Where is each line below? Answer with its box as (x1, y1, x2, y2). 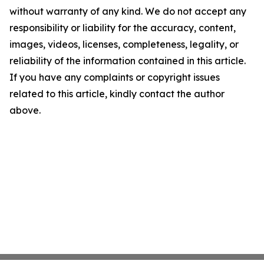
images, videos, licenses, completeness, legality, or (9, 38, 239, 50)
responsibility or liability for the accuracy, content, (9, 22, 236, 34)
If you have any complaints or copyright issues (9, 71, 220, 83)
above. (9, 104, 41, 116)
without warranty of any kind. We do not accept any (9, 5, 246, 17)
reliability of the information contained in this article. (9, 55, 246, 67)
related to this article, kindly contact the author (9, 88, 225, 100)
